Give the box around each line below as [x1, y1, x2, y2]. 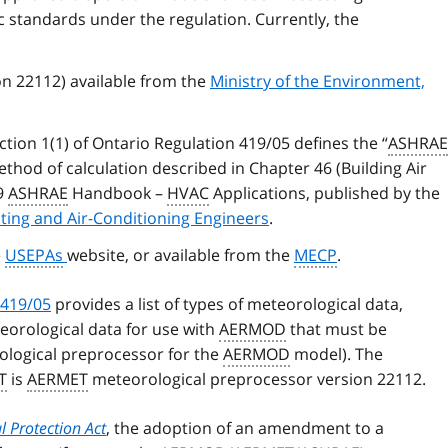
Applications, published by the [209, 182, 440, 205]
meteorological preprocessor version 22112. [88, 368, 426, 391]
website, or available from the [67, 244, 294, 267]
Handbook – [68, 182, 167, 205]
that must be [286, 318, 387, 341]
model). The [290, 343, 383, 366]
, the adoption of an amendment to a [106, 417, 384, 440]
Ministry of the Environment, [210, 70, 425, 93]
